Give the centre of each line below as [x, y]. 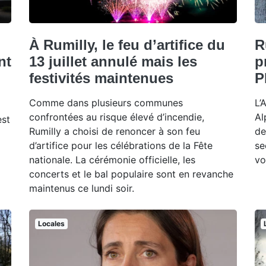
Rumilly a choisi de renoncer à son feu [115, 131]
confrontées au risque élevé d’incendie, [117, 117]
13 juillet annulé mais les [113, 61]
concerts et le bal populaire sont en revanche [131, 174]
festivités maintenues [101, 78]
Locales [51, 223]
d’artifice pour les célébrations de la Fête [121, 145]
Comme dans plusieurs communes [106, 102]
